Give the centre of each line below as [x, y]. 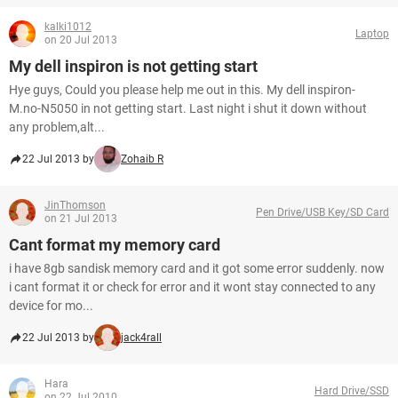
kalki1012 [68, 27]
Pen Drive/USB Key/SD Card [322, 212]
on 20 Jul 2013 [81, 40]
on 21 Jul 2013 [81, 219]
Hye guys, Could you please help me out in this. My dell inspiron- [182, 90]
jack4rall [141, 338]
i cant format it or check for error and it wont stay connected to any [192, 287]
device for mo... [51, 306]
